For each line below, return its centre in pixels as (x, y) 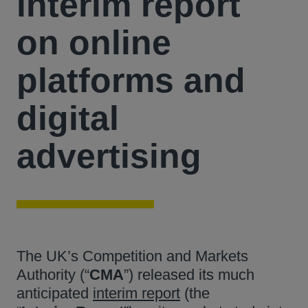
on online (94, 43)
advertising (109, 156)
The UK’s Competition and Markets (132, 256)
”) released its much (189, 275)
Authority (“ (53, 275)
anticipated (55, 293)
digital (68, 118)
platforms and (131, 80)
